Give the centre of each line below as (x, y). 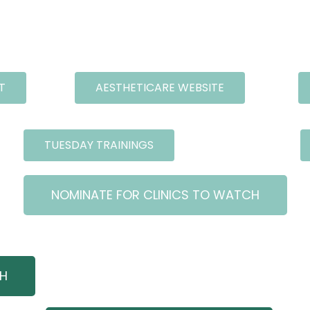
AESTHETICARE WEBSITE (159, 88)
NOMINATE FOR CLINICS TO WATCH (155, 195)
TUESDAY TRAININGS (99, 145)
